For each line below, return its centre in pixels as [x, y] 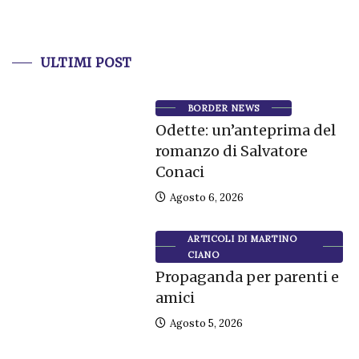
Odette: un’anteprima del [245, 130]
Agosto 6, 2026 [205, 197]
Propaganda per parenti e [247, 276]
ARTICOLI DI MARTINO [242, 238]
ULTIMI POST [87, 62]
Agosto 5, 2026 [205, 323]
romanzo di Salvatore [231, 151]
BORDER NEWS [223, 108]
